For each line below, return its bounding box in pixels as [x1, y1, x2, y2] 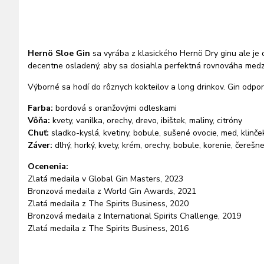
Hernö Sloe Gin [28, 48, 90, 59]
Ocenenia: [28, 161, 68, 172]
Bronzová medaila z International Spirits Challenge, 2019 [28, 210, 241, 222]
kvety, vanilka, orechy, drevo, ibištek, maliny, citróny [50, 115, 242, 126]
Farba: [28, 103, 55, 114]
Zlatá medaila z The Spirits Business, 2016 [28, 223, 189, 234]
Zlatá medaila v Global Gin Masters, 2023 [28, 173, 183, 184]
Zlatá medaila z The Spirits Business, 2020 [28, 198, 189, 209]
